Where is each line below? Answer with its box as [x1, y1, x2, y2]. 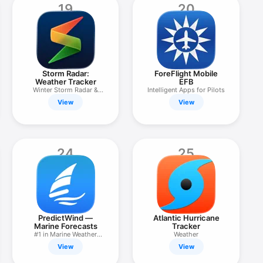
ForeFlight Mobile [154, 69, 218, 78]
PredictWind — [38, 213, 93, 222]
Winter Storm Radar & [33, 86, 99, 94]
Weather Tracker [35, 77, 96, 86]
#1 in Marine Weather [34, 230, 97, 238]
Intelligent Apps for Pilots [147, 86, 225, 94]
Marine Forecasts [33, 221, 97, 231]
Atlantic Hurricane [153, 213, 220, 222]
